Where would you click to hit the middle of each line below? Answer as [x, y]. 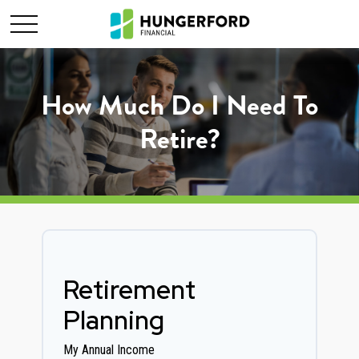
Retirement [129, 290]
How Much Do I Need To [179, 105]
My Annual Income [109, 350]
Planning [114, 320]
